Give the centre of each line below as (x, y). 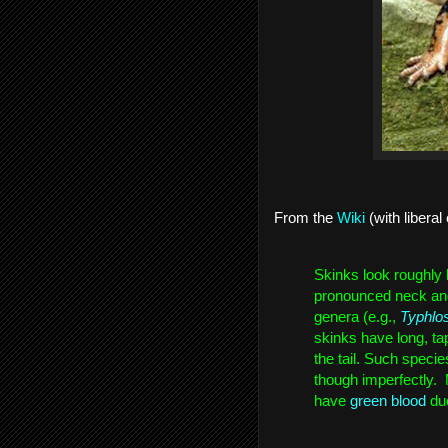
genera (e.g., (357, 316)
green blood (388, 400)
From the (305, 217)
